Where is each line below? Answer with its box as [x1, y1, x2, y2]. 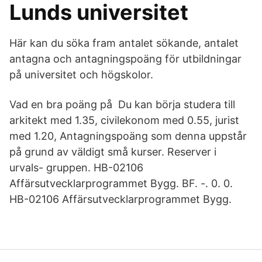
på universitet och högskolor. [9, 68, 153, 81]
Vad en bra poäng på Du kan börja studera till [9, 98, 235, 111]
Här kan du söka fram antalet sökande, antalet [9, 37, 239, 49]
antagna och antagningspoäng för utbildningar [9, 53, 242, 65]
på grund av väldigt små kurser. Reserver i [9, 146, 216, 158]
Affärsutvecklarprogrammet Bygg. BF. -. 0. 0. [9, 177, 233, 189]
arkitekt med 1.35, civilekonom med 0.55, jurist [9, 114, 239, 126]
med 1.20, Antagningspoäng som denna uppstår [9, 130, 247, 142]
